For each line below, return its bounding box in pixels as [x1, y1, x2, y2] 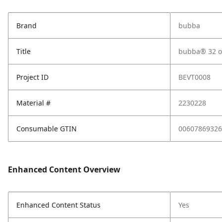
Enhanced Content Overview [8, 164, 120, 175]
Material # [16, 98, 51, 108]
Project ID [16, 72, 49, 82]
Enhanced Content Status [16, 200, 101, 210]
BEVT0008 [178, 72, 211, 82]
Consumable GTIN [16, 124, 77, 133]
